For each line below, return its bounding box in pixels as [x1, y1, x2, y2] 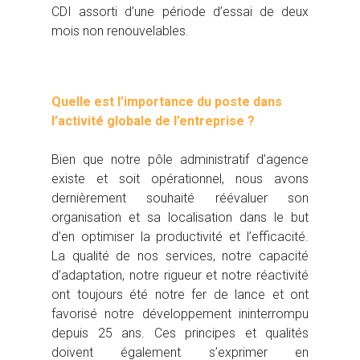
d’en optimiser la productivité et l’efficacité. [51, 229, 309, 245]
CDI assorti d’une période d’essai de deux [51, 4, 309, 20]
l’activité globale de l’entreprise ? [51, 113, 255, 129]
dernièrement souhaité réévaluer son [51, 190, 309, 207]
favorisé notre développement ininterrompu [51, 306, 309, 322]
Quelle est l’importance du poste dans [51, 94, 282, 110]
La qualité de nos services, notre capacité [51, 248, 309, 264]
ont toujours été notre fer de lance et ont [51, 287, 309, 303]
